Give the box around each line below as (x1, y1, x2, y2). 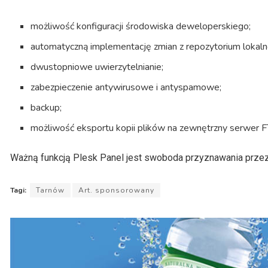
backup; (31, 101, 62, 115)
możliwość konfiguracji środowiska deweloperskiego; (31, 20, 251, 33)
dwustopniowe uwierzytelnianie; (31, 60, 164, 74)
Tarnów (36, 185, 65, 196)
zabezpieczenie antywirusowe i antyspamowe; (31, 81, 222, 95)
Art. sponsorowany (78, 185, 154, 196)
